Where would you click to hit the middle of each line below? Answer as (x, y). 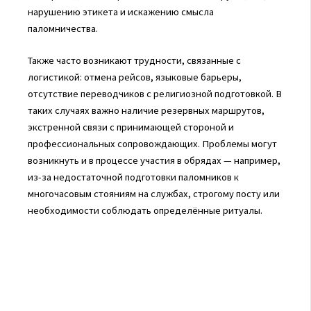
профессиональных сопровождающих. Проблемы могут (152, 143)
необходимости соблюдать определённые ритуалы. (145, 210)
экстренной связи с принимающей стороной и (131, 127)
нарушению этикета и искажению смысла (120, 11)
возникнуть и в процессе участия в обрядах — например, (154, 160)
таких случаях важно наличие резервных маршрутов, (146, 110)
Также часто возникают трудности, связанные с (134, 60)
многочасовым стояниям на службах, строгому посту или (153, 193)
